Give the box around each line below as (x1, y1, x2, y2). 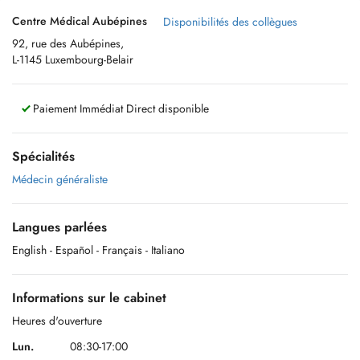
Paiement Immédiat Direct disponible (30, 100, 209, 117)
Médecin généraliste (12, 171, 108, 187)
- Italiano (145, 242, 185, 258)
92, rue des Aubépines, (12, 35, 124, 51)
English (12, 242, 47, 258)
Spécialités (12, 147, 75, 166)
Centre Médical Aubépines (12, 13, 147, 29)
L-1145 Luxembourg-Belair (12, 51, 133, 67)
